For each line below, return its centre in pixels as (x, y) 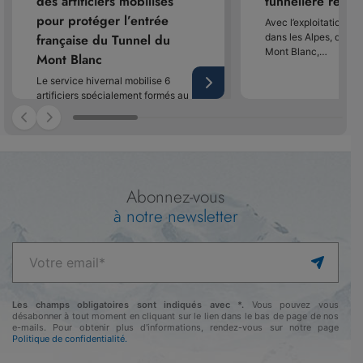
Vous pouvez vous (292, 305)
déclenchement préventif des (102, 109)
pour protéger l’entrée (102, 20)
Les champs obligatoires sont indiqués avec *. (128, 305)
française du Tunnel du (103, 40)
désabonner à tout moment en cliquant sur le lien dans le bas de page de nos (175, 316)
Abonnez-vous (175, 197)
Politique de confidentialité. (70, 339)
